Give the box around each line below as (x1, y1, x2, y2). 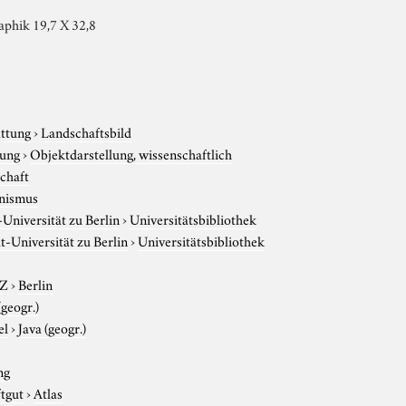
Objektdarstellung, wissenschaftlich (30, 142, 233, 163)
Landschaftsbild (41, 121, 132, 141)
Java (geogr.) (18, 316, 87, 337)
